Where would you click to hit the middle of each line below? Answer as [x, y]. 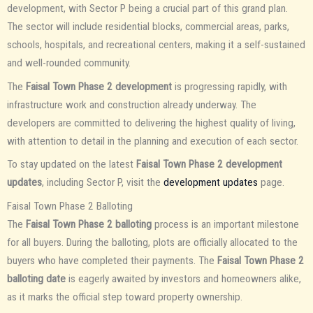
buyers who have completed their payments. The [112, 261]
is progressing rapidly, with [230, 86]
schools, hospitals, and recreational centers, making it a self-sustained [156, 44]
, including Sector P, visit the [103, 183]
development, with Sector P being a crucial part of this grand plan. [147, 8]
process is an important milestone [225, 225]
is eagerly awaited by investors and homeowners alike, [183, 279]
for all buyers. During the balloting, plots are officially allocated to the [152, 243]
